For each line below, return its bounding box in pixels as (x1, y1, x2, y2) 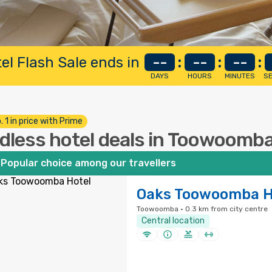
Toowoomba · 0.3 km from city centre (136, 205, 268, 213)
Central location (141, 216, 205, 226)
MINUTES (225, 72, 255, 80)
